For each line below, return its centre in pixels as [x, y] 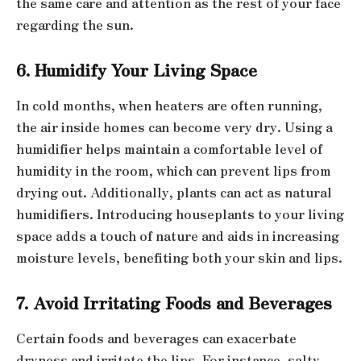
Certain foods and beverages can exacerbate [156, 338]
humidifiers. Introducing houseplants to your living [180, 214]
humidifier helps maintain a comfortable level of [169, 148]
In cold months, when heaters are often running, [169, 105]
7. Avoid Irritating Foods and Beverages [174, 303]
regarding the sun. [75, 24]
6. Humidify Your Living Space [137, 70]
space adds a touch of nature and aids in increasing [178, 235]
